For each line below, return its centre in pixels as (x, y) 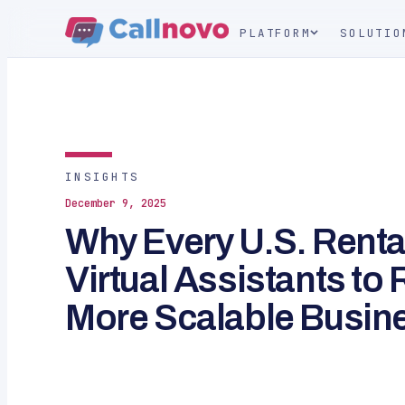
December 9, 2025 (116, 203)
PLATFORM (275, 33)
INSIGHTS (102, 177)
